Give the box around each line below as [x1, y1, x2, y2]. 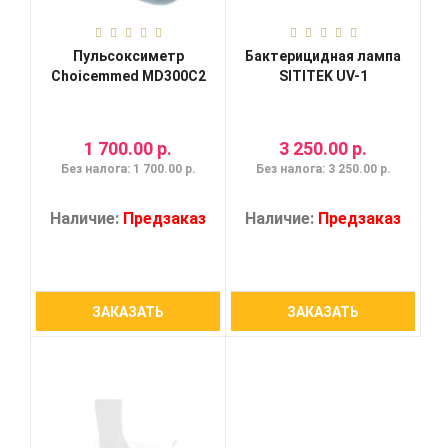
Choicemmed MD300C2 [50, 68, 206, 85]
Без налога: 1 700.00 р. [60, 162, 196, 177]
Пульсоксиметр [72, 48, 184, 65]
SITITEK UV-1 [278, 68, 368, 85]
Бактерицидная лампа [245, 48, 401, 65]
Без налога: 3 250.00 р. [255, 162, 391, 177]
